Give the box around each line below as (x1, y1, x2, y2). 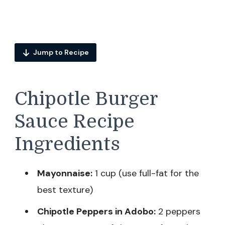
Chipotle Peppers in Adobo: (37, 205, 156, 217)
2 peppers (156, 205, 200, 217)
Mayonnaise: (37, 167, 92, 179)
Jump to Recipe (33, 47, 89, 57)
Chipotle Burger (15, 88, 158, 110)
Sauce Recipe (15, 111, 135, 133)
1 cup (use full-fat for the (92, 167, 199, 179)
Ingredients (15, 134, 120, 155)
